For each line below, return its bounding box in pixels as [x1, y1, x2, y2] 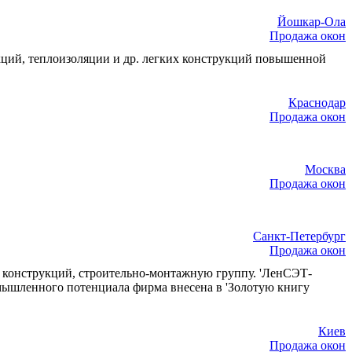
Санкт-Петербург [253, 229, 346, 243]
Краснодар [288, 96, 346, 110]
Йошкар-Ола [277, 15, 346, 29]
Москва [305, 162, 346, 176]
